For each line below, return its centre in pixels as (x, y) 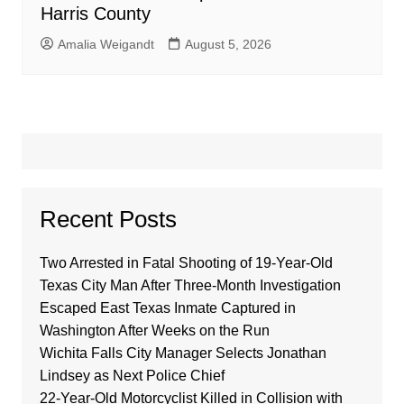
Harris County (95, 14)
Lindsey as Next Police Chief (132, 376)
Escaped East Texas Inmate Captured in (167, 308)
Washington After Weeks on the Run (154, 331)
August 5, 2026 (228, 45)
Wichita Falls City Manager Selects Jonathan (183, 353)
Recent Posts (108, 220)
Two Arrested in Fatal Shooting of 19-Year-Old (186, 263)
